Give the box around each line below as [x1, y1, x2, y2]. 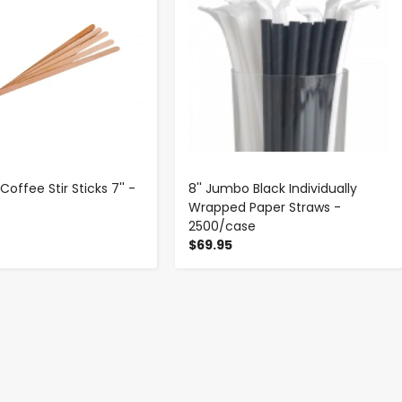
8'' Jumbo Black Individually [188, 179, 358, 198]
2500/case [188, 217, 257, 236]
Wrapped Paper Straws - [188, 198, 342, 217]
